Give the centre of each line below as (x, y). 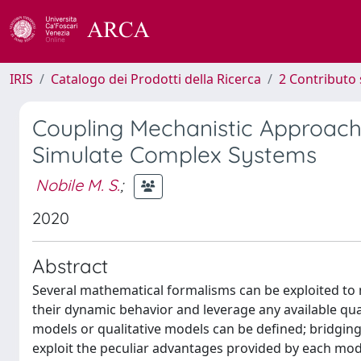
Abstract (70, 266)
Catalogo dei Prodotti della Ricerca (156, 79)
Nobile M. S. (78, 185)
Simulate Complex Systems (174, 154)
